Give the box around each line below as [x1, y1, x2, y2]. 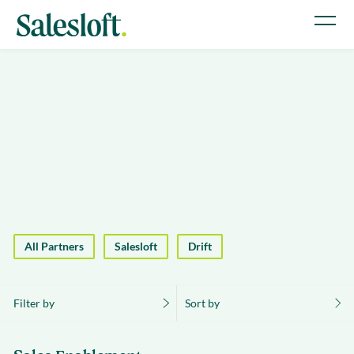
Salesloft [115, 239, 157, 253]
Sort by [184, 296, 220, 310]
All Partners [24, 239, 84, 253]
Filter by [13, 296, 55, 310]
